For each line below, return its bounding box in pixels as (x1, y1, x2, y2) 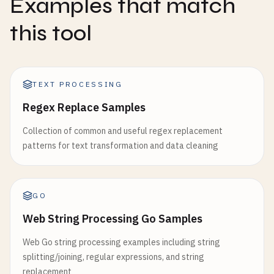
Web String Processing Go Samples (23, 212, 202, 226)
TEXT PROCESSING (32, 80, 123, 89)
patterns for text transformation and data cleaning (23, 140, 218, 151)
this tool (10, 20, 92, 46)
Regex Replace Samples (23, 100, 146, 114)
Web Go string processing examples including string (23, 237, 220, 248)
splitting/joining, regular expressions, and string (23, 251, 204, 262)
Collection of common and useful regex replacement (23, 125, 223, 136)
